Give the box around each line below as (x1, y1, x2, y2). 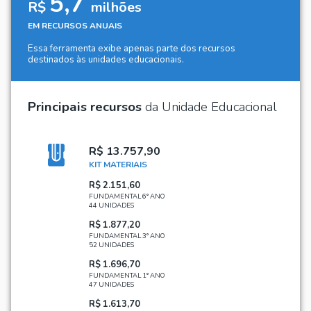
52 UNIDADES (89, 240, 134, 249)
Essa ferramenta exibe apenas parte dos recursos (28, 42, 235, 56)
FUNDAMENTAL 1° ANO (89, 270, 165, 280)
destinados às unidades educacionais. (28, 53, 184, 67)
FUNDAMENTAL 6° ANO (89, 192, 165, 201)
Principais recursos (28, 98, 142, 117)
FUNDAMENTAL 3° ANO (89, 231, 165, 240)
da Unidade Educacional (142, 98, 277, 117)
